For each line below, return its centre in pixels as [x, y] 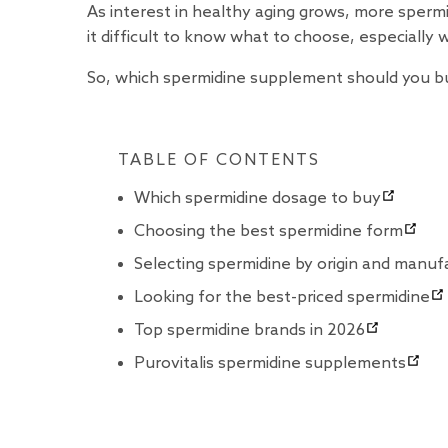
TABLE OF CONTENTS [218, 161]
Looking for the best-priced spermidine [281, 297]
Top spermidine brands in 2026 [249, 330]
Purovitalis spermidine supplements [269, 363]
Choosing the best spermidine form [268, 231]
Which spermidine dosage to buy [257, 198]
